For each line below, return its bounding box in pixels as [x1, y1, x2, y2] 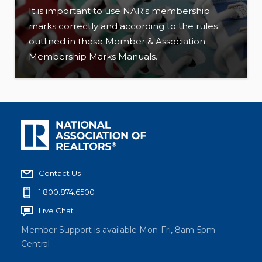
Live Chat [39, 206, 74, 216]
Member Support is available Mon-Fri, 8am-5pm [21, 225, 215, 236]
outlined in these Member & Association [29, 36, 205, 47]
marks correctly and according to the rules [29, 20, 218, 32]
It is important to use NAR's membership [29, 5, 210, 17]
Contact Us [39, 168, 81, 178]
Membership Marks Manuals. [29, 51, 157, 63]
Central [21, 239, 50, 250]
